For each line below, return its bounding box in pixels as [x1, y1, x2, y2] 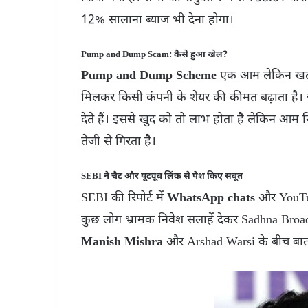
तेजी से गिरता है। [81, 134, 156, 151]
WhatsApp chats [167, 190, 255, 206]
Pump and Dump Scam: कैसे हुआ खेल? [81, 48, 228, 60]
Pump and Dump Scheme [81, 68, 217, 85]
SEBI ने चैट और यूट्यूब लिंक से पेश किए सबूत [81, 170, 243, 183]
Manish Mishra [81, 234, 163, 250]
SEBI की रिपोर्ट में [81, 190, 167, 206]
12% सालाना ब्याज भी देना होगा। [81, 12, 234, 28]
